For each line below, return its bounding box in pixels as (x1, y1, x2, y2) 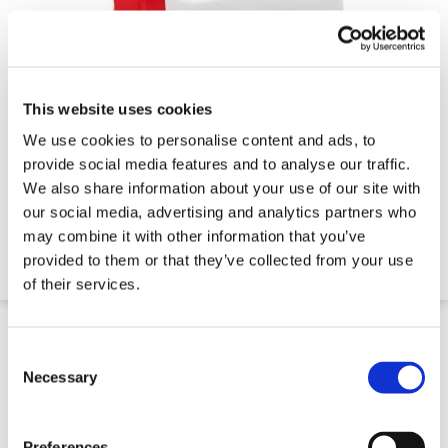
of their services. (23, 275, 140, 293)
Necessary (23, 368, 97, 386)
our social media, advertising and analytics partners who (23, 203, 416, 221)
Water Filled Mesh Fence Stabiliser (111, 146, 337, 163)
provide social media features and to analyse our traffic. (23, 155, 411, 173)
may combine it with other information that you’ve (23, 227, 366, 245)
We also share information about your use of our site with (23, 179, 421, 197)
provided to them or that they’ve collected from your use (23, 251, 413, 269)
